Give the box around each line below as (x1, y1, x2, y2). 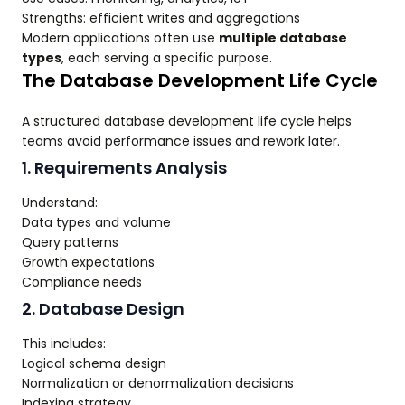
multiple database (219, 29, 347, 48)
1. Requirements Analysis (22, 156, 227, 180)
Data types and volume (22, 213, 171, 232)
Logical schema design (22, 354, 166, 373)
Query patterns (22, 233, 118, 252)
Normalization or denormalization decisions (22, 374, 294, 393)
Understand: (22, 193, 98, 212)
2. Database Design (22, 297, 184, 321)
